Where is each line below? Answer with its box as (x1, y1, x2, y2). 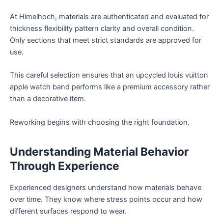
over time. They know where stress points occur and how (10, 194, 202, 204)
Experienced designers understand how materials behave (10, 183, 201, 192)
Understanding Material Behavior (10, 144, 189, 159)
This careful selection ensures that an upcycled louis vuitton (10, 71, 208, 80)
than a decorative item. (10, 94, 86, 104)
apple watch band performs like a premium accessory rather (10, 82, 210, 92)
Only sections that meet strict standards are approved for (10, 36, 201, 45)
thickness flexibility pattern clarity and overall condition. (10, 24, 194, 33)
